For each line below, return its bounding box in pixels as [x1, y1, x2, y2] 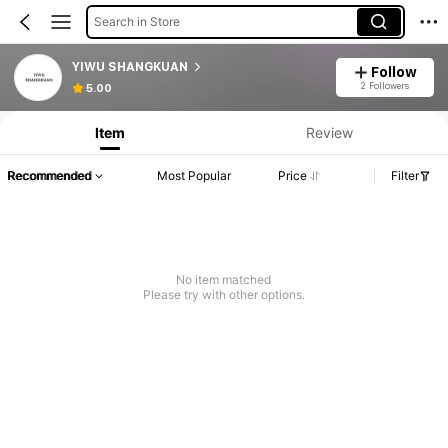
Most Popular [157, 168, 232, 184]
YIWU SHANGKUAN [71, 59, 188, 74]
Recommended [7, 168, 91, 184]
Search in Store [93, 13, 180, 29]
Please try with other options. [142, 287, 305, 303]
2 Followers [360, 79, 410, 91]
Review [305, 123, 353, 141]
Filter [391, 168, 419, 184]
